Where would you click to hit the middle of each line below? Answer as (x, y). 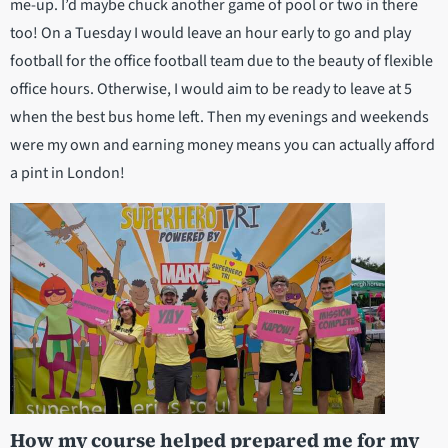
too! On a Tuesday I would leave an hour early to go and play (210, 33)
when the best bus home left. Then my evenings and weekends (219, 117)
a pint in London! (67, 173)
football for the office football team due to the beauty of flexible (221, 61)
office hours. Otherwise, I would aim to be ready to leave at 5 (211, 89)
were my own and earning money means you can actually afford (222, 145)
